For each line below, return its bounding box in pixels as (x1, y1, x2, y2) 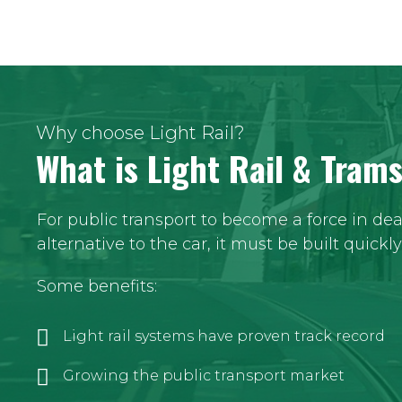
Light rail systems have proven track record (63, 328, 385, 345)
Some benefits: (37, 276, 157, 297)
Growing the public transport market (63, 367, 345, 385)
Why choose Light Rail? (36, 122, 245, 144)
